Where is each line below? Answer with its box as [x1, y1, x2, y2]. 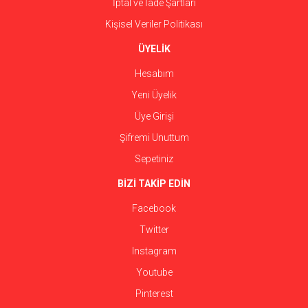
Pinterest [135, 288, 173, 299]
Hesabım [134, 68, 174, 79]
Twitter [139, 224, 169, 235]
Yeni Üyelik [131, 89, 177, 100]
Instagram [131, 245, 177, 256]
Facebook [132, 203, 176, 214]
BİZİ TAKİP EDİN [118, 178, 190, 189]
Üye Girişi [134, 111, 174, 122]
